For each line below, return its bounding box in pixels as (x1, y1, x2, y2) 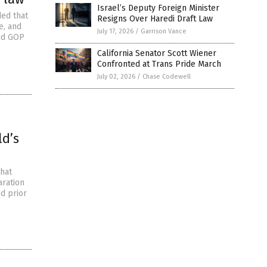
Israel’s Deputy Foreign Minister (97, 3, 219, 13)
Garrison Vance (141, 27, 187, 35)
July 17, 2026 (97, 27, 133, 35)
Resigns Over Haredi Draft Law (97, 14, 213, 24)
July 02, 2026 (97, 73, 135, 80)
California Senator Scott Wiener (97, 48, 216, 58)
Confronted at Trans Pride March (97, 59, 221, 69)
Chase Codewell (142, 73, 191, 80)
